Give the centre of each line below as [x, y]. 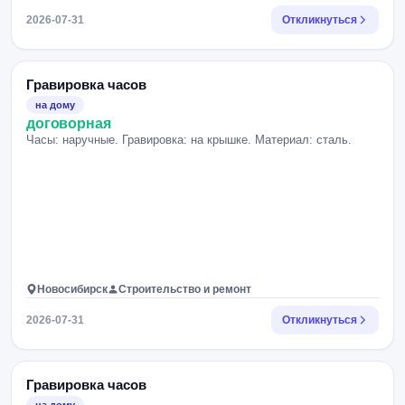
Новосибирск [72, 289]
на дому [55, 105]
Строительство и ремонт [185, 289]
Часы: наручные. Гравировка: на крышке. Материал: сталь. [189, 140]
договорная [69, 123]
